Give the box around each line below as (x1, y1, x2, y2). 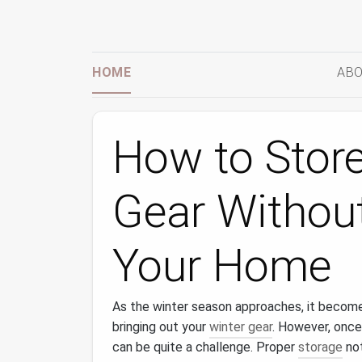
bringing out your (112, 319, 209, 335)
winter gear (209, 319, 272, 335)
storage (298, 339, 343, 355)
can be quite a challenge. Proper (112, 339, 298, 355)
